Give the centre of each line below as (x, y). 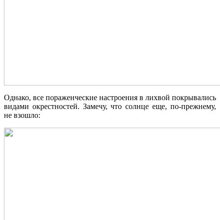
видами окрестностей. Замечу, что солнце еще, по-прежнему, (110, 106)
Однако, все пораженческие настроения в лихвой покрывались (110, 97)
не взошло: (22, 115)
